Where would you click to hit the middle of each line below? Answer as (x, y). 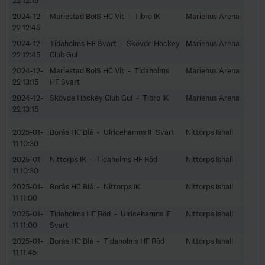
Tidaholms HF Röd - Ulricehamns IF (110, 214)
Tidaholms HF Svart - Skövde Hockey (115, 43)
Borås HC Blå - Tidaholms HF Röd (107, 241)
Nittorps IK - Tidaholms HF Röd (104, 159)
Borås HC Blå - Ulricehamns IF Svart (112, 132)
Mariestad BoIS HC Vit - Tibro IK (105, 16)
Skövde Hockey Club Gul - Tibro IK (109, 98)
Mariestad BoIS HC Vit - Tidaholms (109, 70)
